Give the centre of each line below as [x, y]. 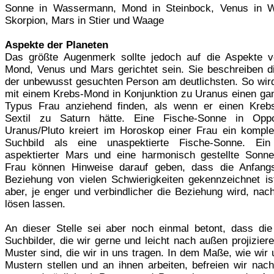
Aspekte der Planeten [57, 45]
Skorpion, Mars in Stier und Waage [84, 20]
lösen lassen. [35, 204]
